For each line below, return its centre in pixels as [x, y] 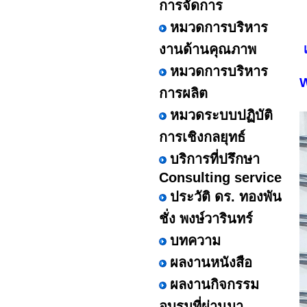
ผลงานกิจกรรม [214, 284]
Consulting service [220, 177]
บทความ [195, 241]
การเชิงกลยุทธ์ [202, 137]
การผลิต [183, 93]
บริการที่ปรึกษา [215, 159]
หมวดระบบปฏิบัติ [221, 115]
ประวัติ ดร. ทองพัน [226, 197]
